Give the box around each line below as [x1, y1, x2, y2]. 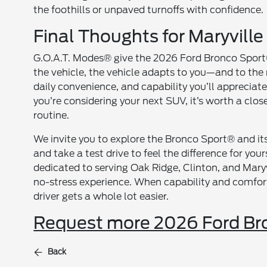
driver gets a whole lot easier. [33, 190, 169, 202]
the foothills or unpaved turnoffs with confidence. [33, 4, 264, 15]
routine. [33, 109, 70, 121]
